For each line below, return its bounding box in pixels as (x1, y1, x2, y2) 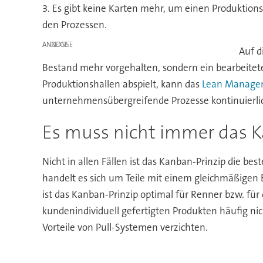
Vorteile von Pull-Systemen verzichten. (42, 221, 208, 234)
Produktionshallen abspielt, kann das (42, 77, 202, 91)
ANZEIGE (42, 40, 68, 50)
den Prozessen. (42, 18, 107, 32)
